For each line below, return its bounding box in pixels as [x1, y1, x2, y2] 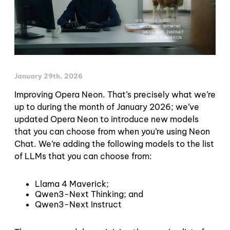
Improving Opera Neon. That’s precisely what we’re [14, 89, 216, 100]
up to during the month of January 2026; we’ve [14, 101, 199, 112]
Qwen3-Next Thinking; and [35, 188, 143, 199]
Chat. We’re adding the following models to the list [14, 138, 214, 149]
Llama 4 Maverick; [35, 178, 109, 189]
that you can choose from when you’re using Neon [14, 126, 210, 137]
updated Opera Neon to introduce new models [14, 113, 199, 124]
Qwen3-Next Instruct [35, 199, 122, 209]
